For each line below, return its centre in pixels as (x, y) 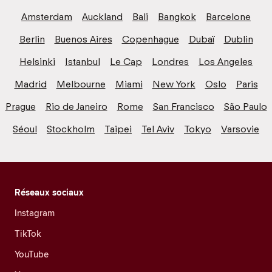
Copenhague (150, 39)
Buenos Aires (83, 39)
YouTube (32, 254)
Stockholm (71, 129)
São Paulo (245, 106)
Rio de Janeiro (76, 106)
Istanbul (83, 61)
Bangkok (177, 16)
